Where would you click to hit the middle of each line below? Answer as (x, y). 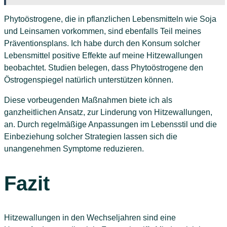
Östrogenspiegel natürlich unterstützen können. (89, 80)
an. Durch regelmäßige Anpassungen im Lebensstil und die (110, 125)
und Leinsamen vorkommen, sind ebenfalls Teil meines (103, 31)
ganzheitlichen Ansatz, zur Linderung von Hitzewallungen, (108, 112)
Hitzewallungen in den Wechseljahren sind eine (90, 217)
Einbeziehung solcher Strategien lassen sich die (91, 137)
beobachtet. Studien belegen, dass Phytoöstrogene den (104, 68)
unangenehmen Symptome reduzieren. (74, 149)
